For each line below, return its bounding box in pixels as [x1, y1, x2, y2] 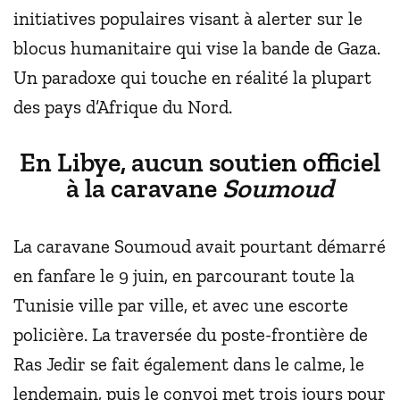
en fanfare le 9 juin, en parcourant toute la [13, 263, 354, 287]
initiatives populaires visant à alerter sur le [13, 6, 362, 29]
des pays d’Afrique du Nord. [13, 95, 232, 118]
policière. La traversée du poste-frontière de [13, 322, 368, 346]
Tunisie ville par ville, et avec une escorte [13, 293, 348, 316]
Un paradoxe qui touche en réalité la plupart [13, 65, 371, 88]
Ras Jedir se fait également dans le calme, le [13, 352, 364, 375]
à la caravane [66, 172, 222, 204]
